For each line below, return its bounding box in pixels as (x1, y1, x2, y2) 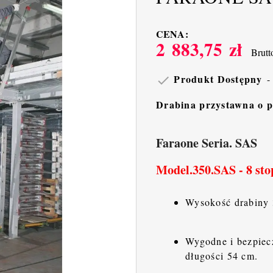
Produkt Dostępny (171, 72, 263, 87)
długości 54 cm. (185, 249, 258, 263)
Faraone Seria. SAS (156, 134, 261, 152)
